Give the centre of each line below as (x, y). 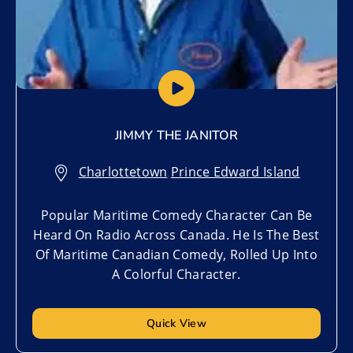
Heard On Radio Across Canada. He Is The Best (176, 235)
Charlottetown (123, 172)
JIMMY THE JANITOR (176, 136)
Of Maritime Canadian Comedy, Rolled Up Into (176, 255)
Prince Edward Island (235, 172)
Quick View (176, 323)
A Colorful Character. (176, 275)
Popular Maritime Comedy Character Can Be (176, 216)
